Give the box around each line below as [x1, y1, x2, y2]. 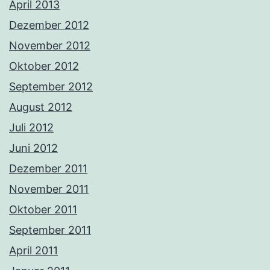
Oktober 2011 [9, 202, 77, 216]
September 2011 [9, 223, 91, 236]
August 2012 [9, 100, 72, 113]
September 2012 [9, 80, 93, 93]
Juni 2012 [9, 141, 58, 154]
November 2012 [9, 39, 90, 52]
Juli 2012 [9, 121, 54, 134]
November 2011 [9, 182, 89, 195]
